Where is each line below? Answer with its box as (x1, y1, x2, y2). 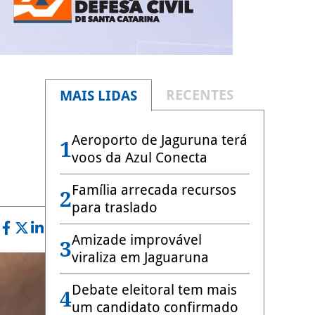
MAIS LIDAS (60, 87, 137, 104)
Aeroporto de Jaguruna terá (72, 131, 247, 148)
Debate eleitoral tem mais (72, 281, 237, 298)
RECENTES (166, 86, 233, 103)
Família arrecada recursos (72, 181, 236, 198)
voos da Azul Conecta (72, 149, 207, 166)
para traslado (72, 199, 157, 216)
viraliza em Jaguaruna (72, 249, 209, 266)
